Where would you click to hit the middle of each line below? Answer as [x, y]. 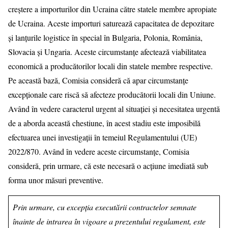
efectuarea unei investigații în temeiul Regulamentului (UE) [103, 137]
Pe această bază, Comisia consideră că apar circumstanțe [98, 80]
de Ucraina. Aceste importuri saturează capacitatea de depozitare [111, 23]
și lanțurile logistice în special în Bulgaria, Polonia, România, [105, 37]
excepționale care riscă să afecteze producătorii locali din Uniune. [112, 94]
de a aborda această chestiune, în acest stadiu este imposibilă [104, 123]
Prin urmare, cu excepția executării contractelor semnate [105, 207]
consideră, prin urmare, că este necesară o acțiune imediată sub [108, 165]
